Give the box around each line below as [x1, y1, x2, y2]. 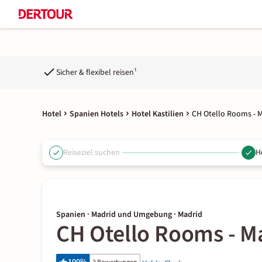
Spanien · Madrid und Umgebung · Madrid [56, 209, 202, 220]
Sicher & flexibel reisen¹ [56, 66, 137, 78]
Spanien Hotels [70, 108, 123, 120]
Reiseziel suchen [63, 146, 120, 158]
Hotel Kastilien [132, 108, 184, 120]
